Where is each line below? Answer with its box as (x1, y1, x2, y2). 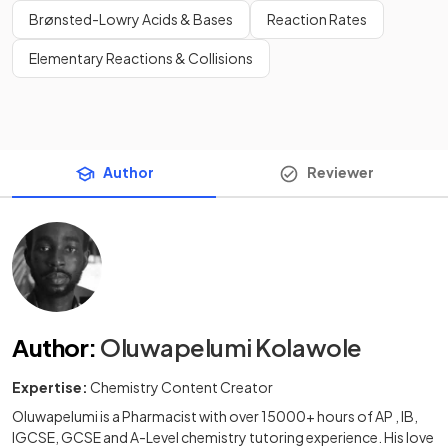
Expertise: (12, 377, 88, 396)
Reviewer (306, 162, 374, 181)
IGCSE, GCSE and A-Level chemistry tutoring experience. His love (12, 427, 434, 446)
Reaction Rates (267, 9, 367, 28)
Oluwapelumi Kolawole (100, 331, 362, 362)
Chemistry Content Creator (90, 377, 273, 396)
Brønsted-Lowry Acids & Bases (29, 9, 233, 28)
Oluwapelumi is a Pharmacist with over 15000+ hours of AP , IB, (12, 406, 418, 425)
